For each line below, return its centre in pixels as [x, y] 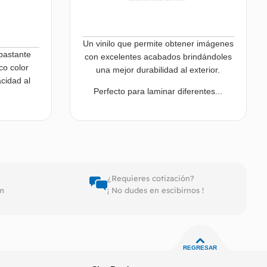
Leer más [203, 165]
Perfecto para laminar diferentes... [158, 91]
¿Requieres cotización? [150, 178]
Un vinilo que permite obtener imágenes [158, 44]
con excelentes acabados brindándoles [158, 57]
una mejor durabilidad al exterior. [158, 70]
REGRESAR [200, 248]
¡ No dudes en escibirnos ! [155, 190]
